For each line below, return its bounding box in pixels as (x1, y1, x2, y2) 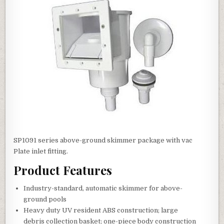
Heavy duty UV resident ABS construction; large (23, 206, 178, 214)
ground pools (23, 195, 67, 203)
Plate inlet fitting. (13, 147, 68, 155)
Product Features (13, 161, 112, 178)
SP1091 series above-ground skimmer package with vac (13, 136, 193, 144)
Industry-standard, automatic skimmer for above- (23, 184, 183, 192)
